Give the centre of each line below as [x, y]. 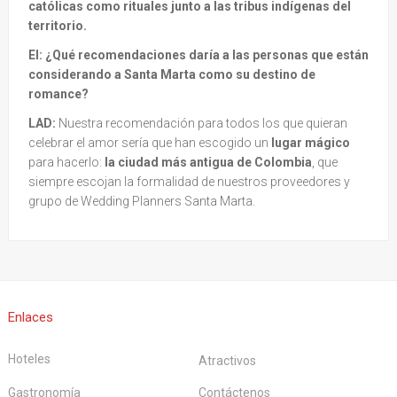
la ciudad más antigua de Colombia [208, 162]
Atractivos [227, 360]
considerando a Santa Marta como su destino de [172, 74]
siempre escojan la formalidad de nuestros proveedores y [189, 181]
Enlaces [31, 317]
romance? [58, 93]
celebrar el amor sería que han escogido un [150, 142]
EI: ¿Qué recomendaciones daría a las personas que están [198, 54]
